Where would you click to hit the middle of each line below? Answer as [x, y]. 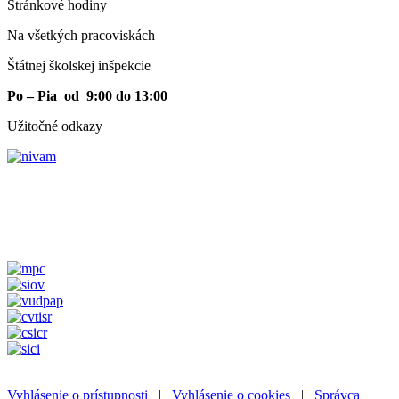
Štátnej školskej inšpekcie [79, 65]
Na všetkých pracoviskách [81, 35]
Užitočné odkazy [55, 126]
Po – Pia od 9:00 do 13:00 [87, 95]
